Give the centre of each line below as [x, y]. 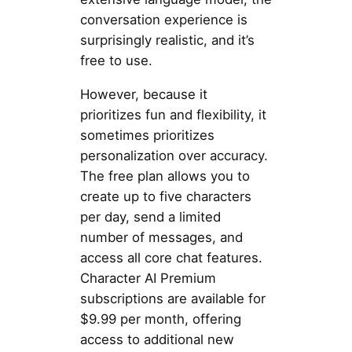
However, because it [143, 94]
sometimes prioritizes [147, 135]
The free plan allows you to [165, 176]
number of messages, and [161, 237]
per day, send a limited [150, 216]
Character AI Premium [148, 278]
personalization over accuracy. [174, 155]
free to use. [116, 61]
